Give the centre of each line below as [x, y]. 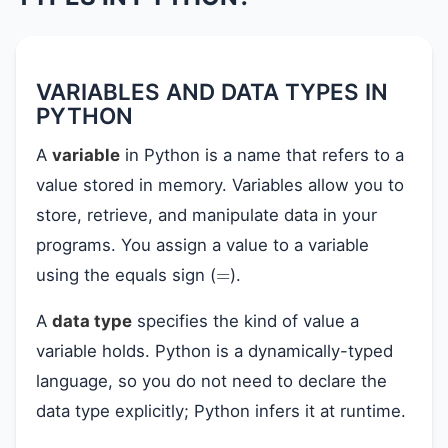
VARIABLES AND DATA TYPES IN [212, 91]
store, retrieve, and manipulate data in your [206, 215]
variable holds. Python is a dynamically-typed [214, 351]
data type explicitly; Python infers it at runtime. [221, 411]
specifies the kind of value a [245, 321]
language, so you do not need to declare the [211, 381]
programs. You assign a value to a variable [202, 245]
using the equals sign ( [126, 275]
